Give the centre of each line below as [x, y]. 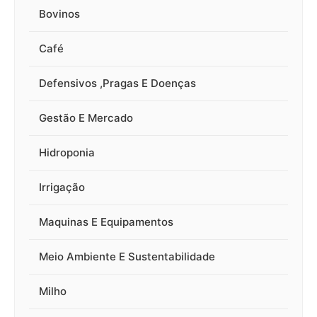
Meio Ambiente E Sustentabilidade [127, 257]
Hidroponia [67, 153]
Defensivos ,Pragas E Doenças [117, 83]
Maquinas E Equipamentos [106, 222]
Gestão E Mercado [86, 118]
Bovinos [59, 14]
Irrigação [62, 188]
